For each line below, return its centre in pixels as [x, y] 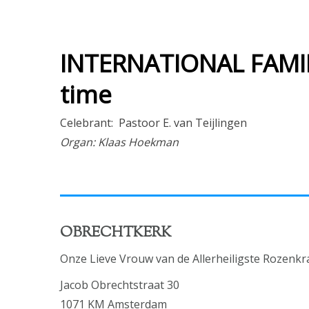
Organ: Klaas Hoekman [119, 142]
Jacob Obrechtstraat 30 [120, 285]
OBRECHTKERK [116, 233]
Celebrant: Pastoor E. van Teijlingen [153, 122]
